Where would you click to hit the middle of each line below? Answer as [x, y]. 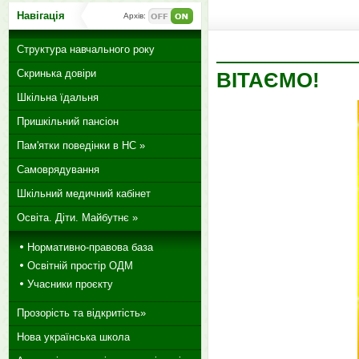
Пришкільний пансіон [68, 121]
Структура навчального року [86, 49]
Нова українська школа [73, 337]
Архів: [135, 16]
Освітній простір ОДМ [80, 266]
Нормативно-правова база [90, 247]
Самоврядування [58, 169]
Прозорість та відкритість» [81, 313]
